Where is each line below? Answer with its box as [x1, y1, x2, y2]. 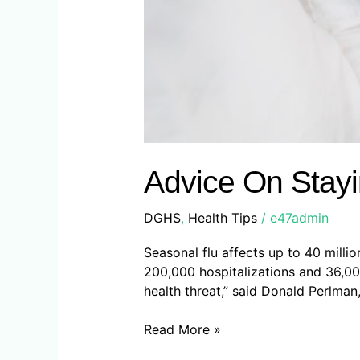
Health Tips [187, 209, 257, 226]
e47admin [269, 209, 329, 226]
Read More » [143, 321, 221, 337]
